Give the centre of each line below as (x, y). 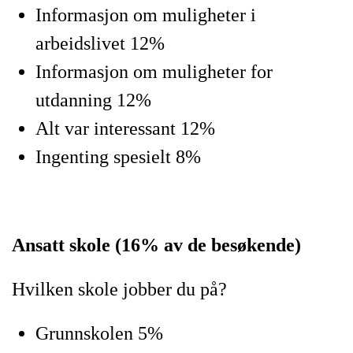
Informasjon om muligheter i (146, 15)
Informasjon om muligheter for (154, 72)
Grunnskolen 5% (99, 333)
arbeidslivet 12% (100, 43)
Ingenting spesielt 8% (118, 157)
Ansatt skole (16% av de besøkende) (156, 245)
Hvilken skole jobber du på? (119, 289)
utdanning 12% (93, 100)
